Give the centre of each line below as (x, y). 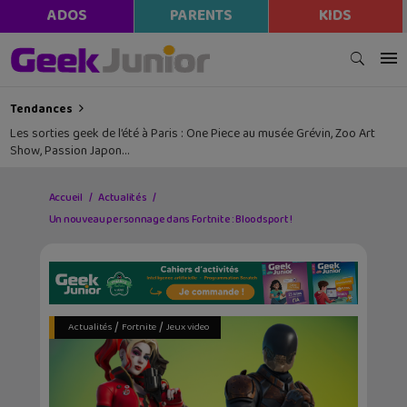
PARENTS (201, 16)
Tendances (42, 109)
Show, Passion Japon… (70, 151)
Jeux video (188, 328)
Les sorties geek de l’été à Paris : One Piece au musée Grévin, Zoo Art (193, 134)
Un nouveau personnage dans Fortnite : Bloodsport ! (170, 220)
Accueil (65, 198)
